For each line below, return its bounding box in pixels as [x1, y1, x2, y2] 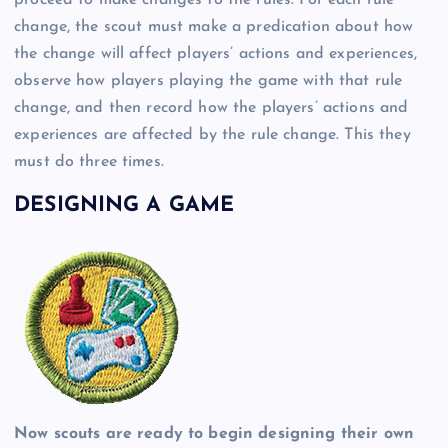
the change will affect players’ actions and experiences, [14, 45, 417, 62]
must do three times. [14, 153, 164, 170]
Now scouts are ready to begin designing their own [14, 425, 414, 442]
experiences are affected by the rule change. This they [14, 126, 411, 143]
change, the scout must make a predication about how [14, 18, 414, 35]
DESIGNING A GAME [14, 195, 235, 217]
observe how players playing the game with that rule [14, 72, 403, 89]
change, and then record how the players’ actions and [14, 99, 409, 116]
